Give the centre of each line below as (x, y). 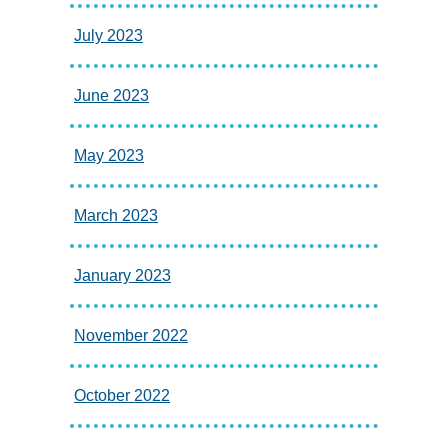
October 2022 (122, 396)
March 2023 (116, 216)
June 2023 (111, 96)
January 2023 (122, 276)
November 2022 (131, 336)
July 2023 (108, 36)
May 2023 (109, 156)
